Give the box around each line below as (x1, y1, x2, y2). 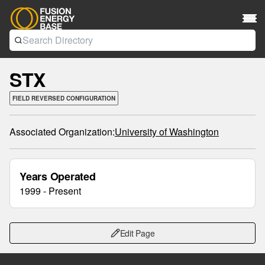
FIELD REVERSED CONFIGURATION (12, 94, 115, 102)
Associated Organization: (9, 125, 115, 138)
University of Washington (115, 125, 219, 138)
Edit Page (119, 227, 155, 239)
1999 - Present (20, 184, 81, 198)
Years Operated (20, 169, 96, 184)
